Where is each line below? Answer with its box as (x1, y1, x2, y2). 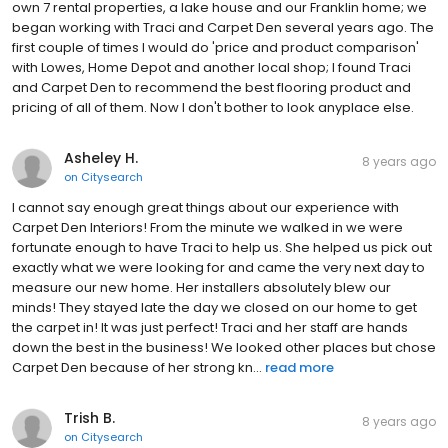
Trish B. (64, 408, 115, 429)
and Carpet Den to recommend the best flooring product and (12, 78, 411, 98)
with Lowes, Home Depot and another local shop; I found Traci (12, 58, 411, 78)
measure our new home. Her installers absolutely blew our (12, 278, 391, 298)
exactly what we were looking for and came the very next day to (12, 258, 425, 278)
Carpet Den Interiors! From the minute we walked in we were (12, 218, 403, 238)
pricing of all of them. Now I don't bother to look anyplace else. (12, 98, 414, 118)
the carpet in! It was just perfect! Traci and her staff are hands (12, 318, 408, 338)
